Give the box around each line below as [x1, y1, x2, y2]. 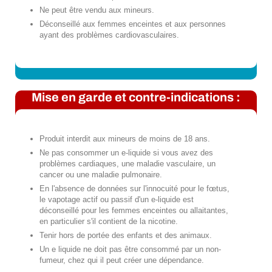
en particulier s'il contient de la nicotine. [39, 217, 178, 226]
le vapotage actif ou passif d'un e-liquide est [39, 195, 194, 205]
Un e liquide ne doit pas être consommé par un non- [39, 245, 221, 254]
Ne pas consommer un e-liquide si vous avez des [39, 148, 213, 158]
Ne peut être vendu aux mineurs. [39, 5, 154, 15]
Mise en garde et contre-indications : [32, 90, 240, 104]
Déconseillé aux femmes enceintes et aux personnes [39, 19, 226, 29]
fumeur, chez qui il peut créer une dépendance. [39, 256, 204, 265]
